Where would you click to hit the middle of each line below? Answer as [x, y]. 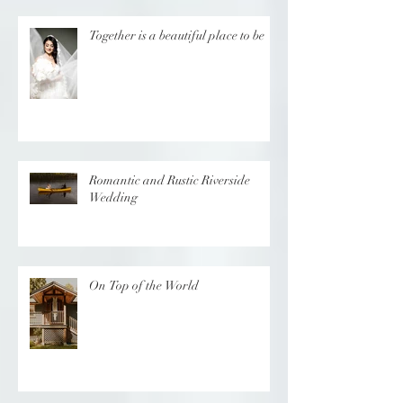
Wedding [113, 233]
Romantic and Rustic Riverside [170, 216]
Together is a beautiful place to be [177, 71]
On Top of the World [144, 321]
